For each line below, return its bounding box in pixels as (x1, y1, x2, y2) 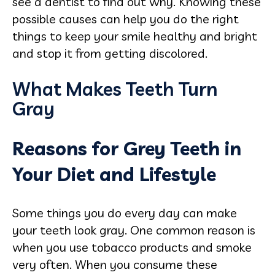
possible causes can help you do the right (12, 10, 239, 26)
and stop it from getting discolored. (12, 45, 207, 61)
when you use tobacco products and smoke (12, 239, 252, 255)
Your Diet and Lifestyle (12, 162, 216, 186)
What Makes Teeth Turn (12, 77, 218, 101)
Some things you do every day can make (12, 204, 237, 220)
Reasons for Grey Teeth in (12, 136, 241, 160)
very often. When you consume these (12, 256, 217, 272)
